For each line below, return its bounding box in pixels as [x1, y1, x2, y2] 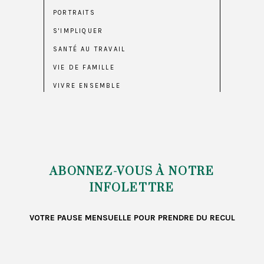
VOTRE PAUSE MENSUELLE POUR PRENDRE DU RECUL [29, 213, 235, 223]
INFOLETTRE [89, 181, 174, 196]
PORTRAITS [53, 9, 95, 17]
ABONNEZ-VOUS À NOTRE [49, 164, 214, 180]
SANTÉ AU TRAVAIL [53, 45, 126, 54]
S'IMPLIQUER [53, 27, 104, 35]
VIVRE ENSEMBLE [53, 82, 121, 90]
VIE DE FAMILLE [53, 64, 115, 72]
